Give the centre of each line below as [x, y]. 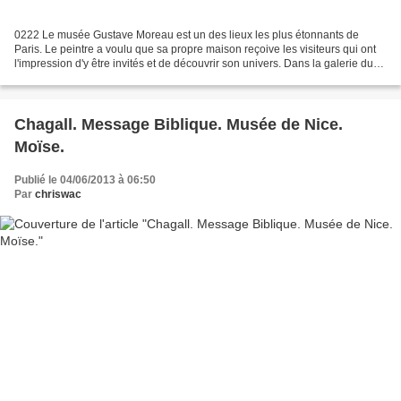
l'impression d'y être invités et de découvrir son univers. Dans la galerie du [194, 63]
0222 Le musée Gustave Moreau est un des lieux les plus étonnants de [187, 34]
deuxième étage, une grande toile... [100, 77]
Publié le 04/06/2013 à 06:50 [85, 179]
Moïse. [39, 146]
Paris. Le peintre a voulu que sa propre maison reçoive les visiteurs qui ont [195, 49]
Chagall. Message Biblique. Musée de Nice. [179, 124]
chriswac [58, 194]
